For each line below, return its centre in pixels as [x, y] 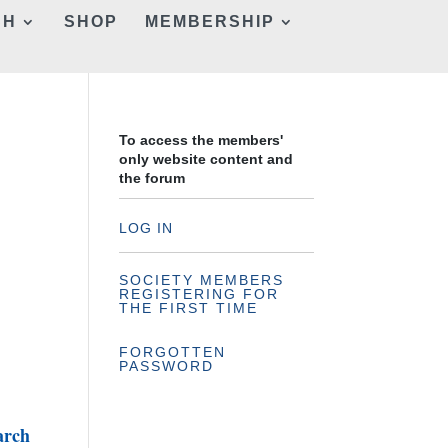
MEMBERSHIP [210, 21]
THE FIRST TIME [189, 308]
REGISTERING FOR [199, 294]
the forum [152, 178]
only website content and [206, 159]
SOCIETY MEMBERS [202, 280]
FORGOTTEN [173, 352]
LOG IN [146, 228]
